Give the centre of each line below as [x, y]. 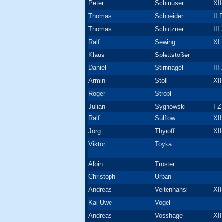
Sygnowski [170, 106]
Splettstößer [172, 55]
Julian [97, 106]
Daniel [97, 68]
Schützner [169, 29]
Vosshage [169, 215]
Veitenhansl [171, 190]
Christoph [102, 177]
